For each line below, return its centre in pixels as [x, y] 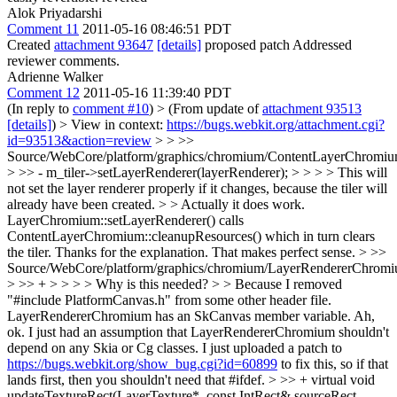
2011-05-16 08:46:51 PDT [157, 29]
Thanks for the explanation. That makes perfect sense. [205, 252]
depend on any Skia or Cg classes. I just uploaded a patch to [175, 348]
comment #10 [111, 109]
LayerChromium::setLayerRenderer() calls [125, 220]
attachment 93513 [312, 109]
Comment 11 [43, 29]
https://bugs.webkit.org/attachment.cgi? [276, 125]
